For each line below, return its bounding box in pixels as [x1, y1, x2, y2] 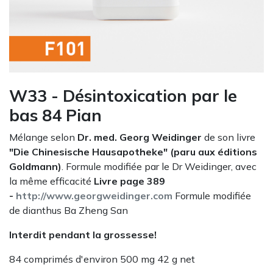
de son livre [202, 131, 255, 143]
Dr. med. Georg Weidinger [77, 131, 202, 143]
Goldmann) [9, 160, 62, 172]
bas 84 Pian [9, 105, 102, 126]
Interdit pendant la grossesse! [9, 229, 157, 241]
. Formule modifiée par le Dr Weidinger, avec [62, 160, 257, 172]
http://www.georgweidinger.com [16, 190, 172, 202]
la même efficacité [9, 175, 94, 187]
